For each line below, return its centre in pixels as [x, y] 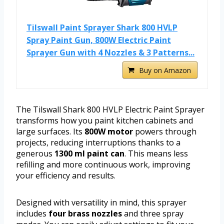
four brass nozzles [85, 214]
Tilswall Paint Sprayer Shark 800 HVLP [102, 28]
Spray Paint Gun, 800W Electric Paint [99, 40]
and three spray [153, 214]
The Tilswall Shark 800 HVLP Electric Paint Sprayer [110, 110]
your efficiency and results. [66, 176]
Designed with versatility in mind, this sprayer [101, 203]
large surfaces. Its [50, 132]
